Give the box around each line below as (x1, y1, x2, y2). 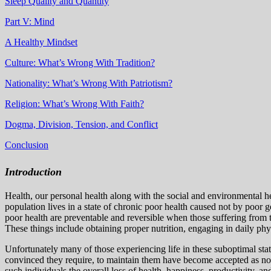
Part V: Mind (5, 16, 54, 27)
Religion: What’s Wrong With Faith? (5, 98, 144, 109)
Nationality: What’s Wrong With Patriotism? (5, 77, 172, 88)
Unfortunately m (5, 244, 68, 255)
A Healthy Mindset (5, 36, 77, 47)
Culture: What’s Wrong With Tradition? (5, 57, 155, 68)
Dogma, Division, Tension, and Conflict (5, 119, 158, 129)
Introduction (5, 165, 62, 178)
